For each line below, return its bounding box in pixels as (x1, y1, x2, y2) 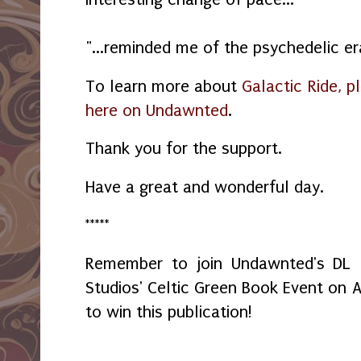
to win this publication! (85, 302, 252, 322)
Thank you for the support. (85, 139, 287, 159)
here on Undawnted (85, 100, 228, 120)
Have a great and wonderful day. (85, 177, 324, 197)
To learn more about (85, 76, 243, 96)
